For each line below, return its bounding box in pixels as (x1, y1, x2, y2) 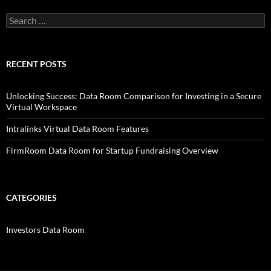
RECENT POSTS (6, 59, 67, 70)
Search (5, 13, 31, 24)
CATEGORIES (6, 192, 57, 203)
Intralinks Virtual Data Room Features (6, 123, 149, 134)
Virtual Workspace (6, 102, 77, 113)
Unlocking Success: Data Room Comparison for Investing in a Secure (6, 91, 261, 102)
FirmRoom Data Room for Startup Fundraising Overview (6, 145, 218, 156)
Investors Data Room (6, 224, 85, 235)
